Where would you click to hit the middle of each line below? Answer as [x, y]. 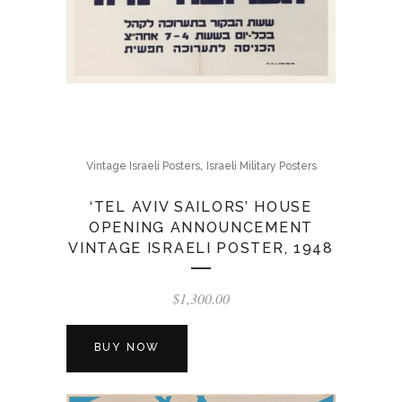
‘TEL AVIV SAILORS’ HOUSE [201, 207]
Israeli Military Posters [261, 166]
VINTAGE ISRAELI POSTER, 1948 [201, 248]
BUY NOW [127, 347]
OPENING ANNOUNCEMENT [201, 227]
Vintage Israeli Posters [143, 166]
